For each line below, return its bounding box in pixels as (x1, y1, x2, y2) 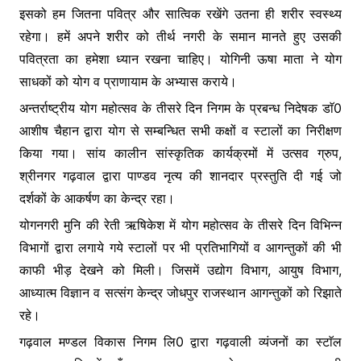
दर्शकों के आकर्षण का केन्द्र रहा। (19, 190, 175, 207)
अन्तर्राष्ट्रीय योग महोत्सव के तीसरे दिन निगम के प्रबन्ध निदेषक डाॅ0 (19, 100, 342, 117)
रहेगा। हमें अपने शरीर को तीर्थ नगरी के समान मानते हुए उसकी (19, 28, 342, 45)
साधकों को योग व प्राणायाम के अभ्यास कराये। (19, 73, 237, 90)
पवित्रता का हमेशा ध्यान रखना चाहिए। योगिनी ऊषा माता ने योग (19, 51, 342, 68)
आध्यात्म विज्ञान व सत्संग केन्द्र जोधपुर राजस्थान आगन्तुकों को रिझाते (19, 284, 342, 301)
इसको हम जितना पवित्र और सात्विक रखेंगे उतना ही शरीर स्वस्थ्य (19, 6, 342, 23)
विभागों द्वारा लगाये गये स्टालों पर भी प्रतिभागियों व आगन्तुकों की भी (19, 239, 342, 256)
